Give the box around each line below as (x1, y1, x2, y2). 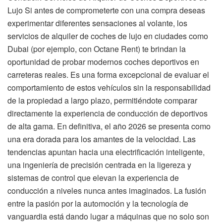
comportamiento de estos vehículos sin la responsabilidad (7, 82, 211, 94)
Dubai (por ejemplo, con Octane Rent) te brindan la (7, 43, 186, 55)
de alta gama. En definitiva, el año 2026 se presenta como (7, 120, 211, 132)
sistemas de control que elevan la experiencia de (7, 172, 179, 184)
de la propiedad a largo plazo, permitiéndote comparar (7, 95, 197, 107)
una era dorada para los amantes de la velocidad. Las (7, 133, 196, 145)
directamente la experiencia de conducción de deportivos (7, 108, 208, 119)
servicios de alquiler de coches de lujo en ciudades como (7, 30, 208, 42)
